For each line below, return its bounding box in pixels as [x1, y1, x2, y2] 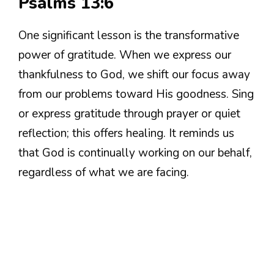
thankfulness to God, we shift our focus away [18, 66, 250, 83]
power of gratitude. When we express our [18, 46, 231, 63]
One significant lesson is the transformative [18, 27, 239, 43]
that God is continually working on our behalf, [18, 144, 252, 161]
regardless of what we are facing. [18, 164, 189, 180]
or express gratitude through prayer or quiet [18, 105, 240, 122]
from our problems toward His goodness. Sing [18, 86, 254, 102]
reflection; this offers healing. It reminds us [18, 125, 234, 141]
